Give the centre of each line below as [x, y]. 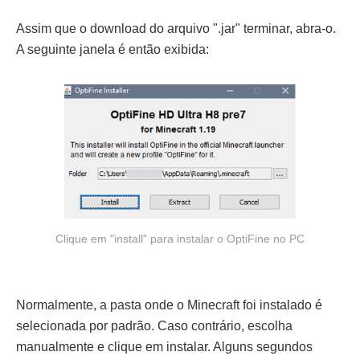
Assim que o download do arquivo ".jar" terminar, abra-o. [176, 29]
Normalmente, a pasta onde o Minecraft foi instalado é [169, 305]
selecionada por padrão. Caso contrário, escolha [154, 326]
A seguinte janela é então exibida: [112, 50]
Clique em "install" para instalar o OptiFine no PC [180, 239]
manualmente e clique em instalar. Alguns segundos [164, 347]
